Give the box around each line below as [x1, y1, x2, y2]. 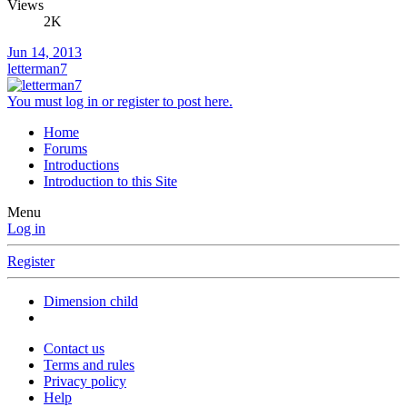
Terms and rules [44, 357, 134, 373]
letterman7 [7, 61, 67, 77]
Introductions [44, 157, 119, 174]
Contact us [44, 341, 104, 357]
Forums [44, 141, 87, 157]
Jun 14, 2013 [7, 45, 82, 61]
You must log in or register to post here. [7, 94, 233, 110]
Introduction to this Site [44, 174, 177, 190]
